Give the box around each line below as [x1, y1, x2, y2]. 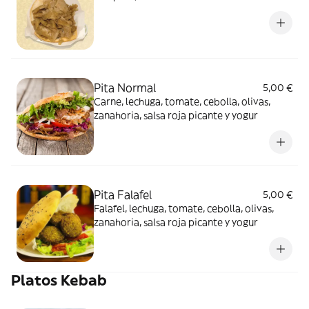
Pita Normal [94, 81, 156, 94]
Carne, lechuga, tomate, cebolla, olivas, [94, 95, 270, 108]
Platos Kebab [11, 271, 107, 290]
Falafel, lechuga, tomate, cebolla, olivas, [94, 202, 274, 215]
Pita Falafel [94, 188, 152, 201]
